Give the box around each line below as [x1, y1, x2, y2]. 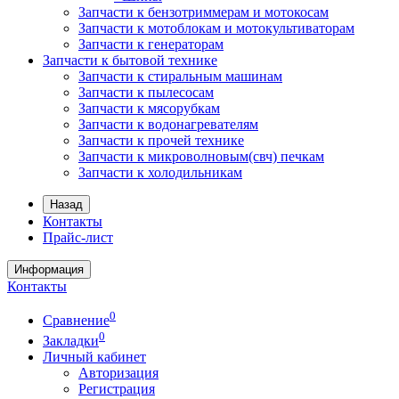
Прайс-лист [43, 230, 113, 245]
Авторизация [78, 364, 159, 380]
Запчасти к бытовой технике [43, 53, 217, 68]
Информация [14, 263, 84, 276]
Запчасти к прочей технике [78, 133, 244, 148]
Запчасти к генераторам [78, 37, 224, 52]
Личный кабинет [43, 348, 146, 364]
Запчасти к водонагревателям [78, 117, 258, 132]
